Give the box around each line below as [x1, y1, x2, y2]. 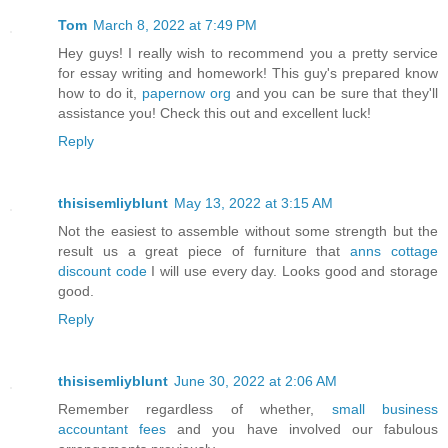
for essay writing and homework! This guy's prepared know [58, 64, 438, 81]
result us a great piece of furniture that [58, 242, 351, 259]
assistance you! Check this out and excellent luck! [58, 104, 371, 121]
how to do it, [58, 84, 142, 101]
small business [331, 400, 439, 417]
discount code [58, 262, 147, 279]
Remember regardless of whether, [58, 400, 332, 417]
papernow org [142, 84, 231, 101]
